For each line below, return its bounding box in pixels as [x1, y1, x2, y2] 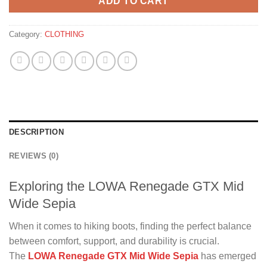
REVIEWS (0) [9, 151, 58, 160]
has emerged [198, 251, 256, 262]
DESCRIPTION [9, 127, 64, 136]
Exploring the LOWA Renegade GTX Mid [9, 178, 244, 194]
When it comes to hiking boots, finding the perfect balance [9, 221, 252, 232]
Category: [9, 30, 45, 39]
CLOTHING [45, 30, 84, 39]
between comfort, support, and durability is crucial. [9, 236, 219, 247]
